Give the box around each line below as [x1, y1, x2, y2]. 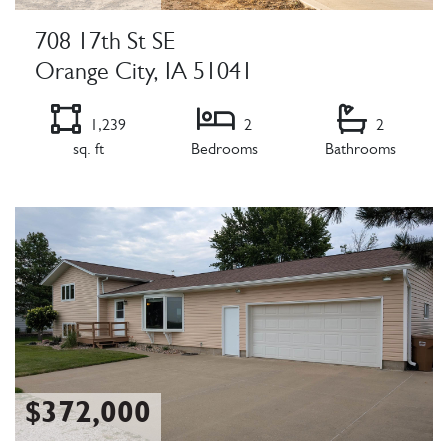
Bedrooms [190, 142, 258, 159]
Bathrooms [324, 142, 396, 159]
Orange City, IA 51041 [35, 62, 253, 87]
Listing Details [14, 186, 117, 205]
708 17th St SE [35, 32, 175, 57]
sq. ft [72, 142, 104, 159]
